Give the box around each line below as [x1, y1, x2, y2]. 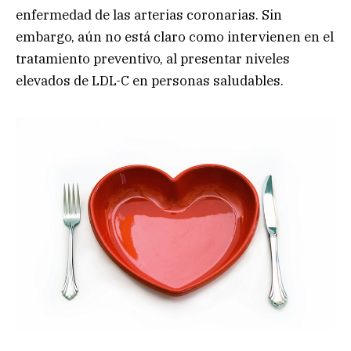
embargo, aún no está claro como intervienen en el [16, 28, 334, 46]
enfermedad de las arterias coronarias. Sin [16, 6, 282, 24]
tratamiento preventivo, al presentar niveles [16, 50, 290, 68]
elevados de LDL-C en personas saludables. [16, 72, 284, 90]
